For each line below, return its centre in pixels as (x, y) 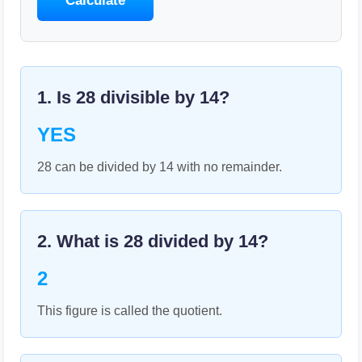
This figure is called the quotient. (130, 311)
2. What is (80, 241)
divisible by (147, 97)
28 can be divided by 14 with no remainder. (160, 167)
